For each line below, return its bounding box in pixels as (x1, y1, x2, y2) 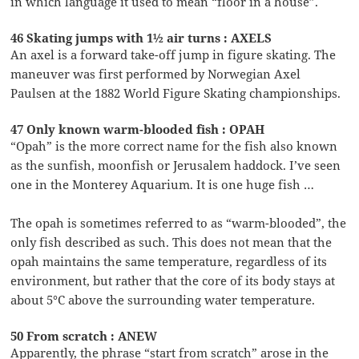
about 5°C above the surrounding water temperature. (10, 292, 316, 309)
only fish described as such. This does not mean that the (10, 234, 333, 251)
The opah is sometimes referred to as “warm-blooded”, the (10, 215, 347, 232)
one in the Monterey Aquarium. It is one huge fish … (10, 176, 315, 193)
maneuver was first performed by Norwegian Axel (10, 66, 301, 83)
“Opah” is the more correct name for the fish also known (10, 138, 338, 155)
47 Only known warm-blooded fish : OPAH (10, 121, 265, 138)
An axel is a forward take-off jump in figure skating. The (10, 46, 337, 63)
